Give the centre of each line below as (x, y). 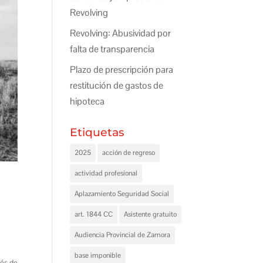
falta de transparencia (112, 49)
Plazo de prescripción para (122, 70)
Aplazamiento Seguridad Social (122, 194)
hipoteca (87, 101)
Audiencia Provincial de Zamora (123, 235)
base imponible (98, 255)
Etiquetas (97, 132)
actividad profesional (106, 173)
